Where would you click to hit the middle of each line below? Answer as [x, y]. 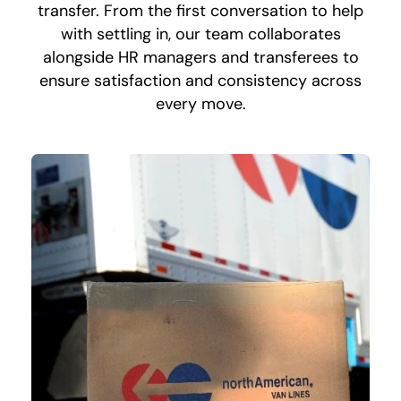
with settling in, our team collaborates [200, 34]
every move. [200, 104]
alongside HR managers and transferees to [200, 58]
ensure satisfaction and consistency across [200, 81]
